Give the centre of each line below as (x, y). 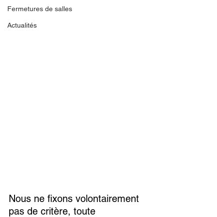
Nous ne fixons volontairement (75, 199)
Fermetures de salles (40, 9)
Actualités (22, 25)
